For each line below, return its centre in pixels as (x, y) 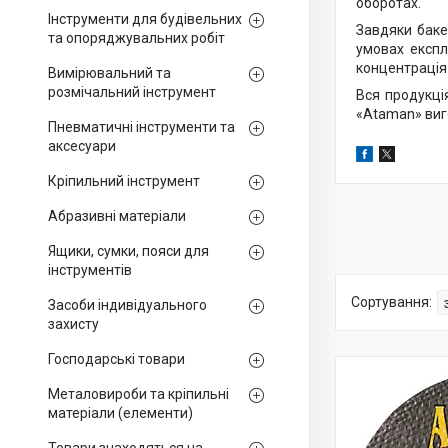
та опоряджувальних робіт (136, 38)
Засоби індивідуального (127, 305)
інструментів (90, 270)
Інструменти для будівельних (145, 19)
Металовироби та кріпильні (138, 394)
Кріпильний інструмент (124, 181)
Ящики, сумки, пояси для (128, 251)
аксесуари (82, 146)
